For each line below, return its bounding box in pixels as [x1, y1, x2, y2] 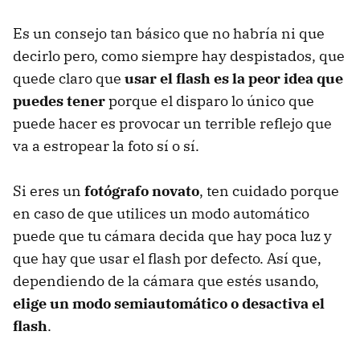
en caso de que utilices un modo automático [13, 203, 309, 223]
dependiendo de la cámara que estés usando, [13, 271, 319, 290]
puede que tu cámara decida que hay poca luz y [13, 226, 332, 245]
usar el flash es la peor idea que [125, 68, 343, 88]
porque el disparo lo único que [105, 91, 314, 110]
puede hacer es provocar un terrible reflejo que [13, 113, 332, 133]
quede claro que [13, 68, 125, 88]
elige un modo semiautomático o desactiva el [13, 293, 325, 313]
